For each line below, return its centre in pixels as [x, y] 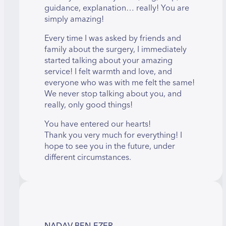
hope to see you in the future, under [110, 146]
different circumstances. [88, 157]
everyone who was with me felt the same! [120, 82]
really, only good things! [89, 105]
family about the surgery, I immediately [116, 49]
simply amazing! [74, 19]
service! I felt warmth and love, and [108, 71]
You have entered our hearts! [98, 124]
